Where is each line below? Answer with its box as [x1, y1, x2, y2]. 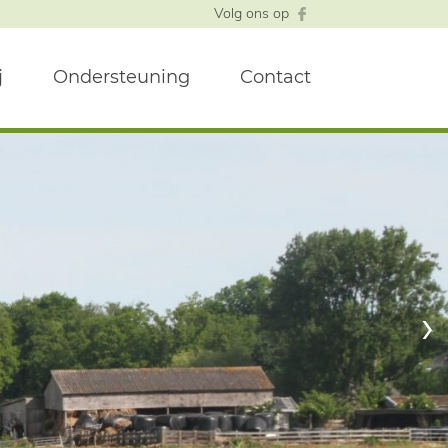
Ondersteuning [53, 65, 190, 88]
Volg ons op [214, 4, 289, 22]
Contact [240, 65, 311, 88]
